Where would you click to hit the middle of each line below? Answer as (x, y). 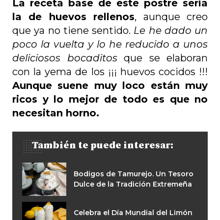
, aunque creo (171, 17)
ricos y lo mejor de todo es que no (110, 99)
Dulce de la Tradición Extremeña (133, 184)
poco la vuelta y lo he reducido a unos (110, 44)
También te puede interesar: (103, 146)
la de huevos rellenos (74, 17)
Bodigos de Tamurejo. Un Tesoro (134, 174)
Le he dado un (171, 31)
